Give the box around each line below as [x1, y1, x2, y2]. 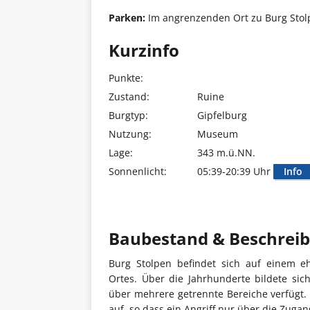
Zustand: [109, 89, 149, 103]
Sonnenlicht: [109, 164, 167, 178]
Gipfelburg [197, 108, 247, 122]
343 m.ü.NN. [197, 145, 255, 159]
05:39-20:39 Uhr [197, 164, 273, 178]
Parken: [109, 10, 145, 24]
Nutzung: [109, 127, 152, 140]
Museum [197, 127, 238, 140]
